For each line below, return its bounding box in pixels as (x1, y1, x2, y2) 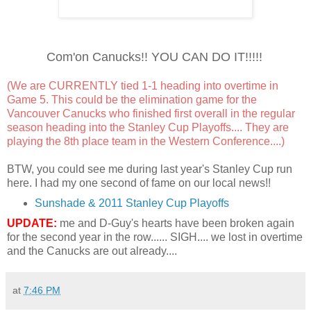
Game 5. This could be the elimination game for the (7, 93, 257, 106)
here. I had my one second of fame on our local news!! (7, 176, 274, 189)
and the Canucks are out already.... (7, 244, 177, 257)
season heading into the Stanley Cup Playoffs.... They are (7, 121, 289, 133)
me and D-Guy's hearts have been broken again (57, 217, 294, 229)
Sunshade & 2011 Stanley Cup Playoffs (34, 196, 232, 209)
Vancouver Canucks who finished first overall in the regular (7, 107, 295, 119)
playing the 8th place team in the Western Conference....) (7, 135, 285, 147)
